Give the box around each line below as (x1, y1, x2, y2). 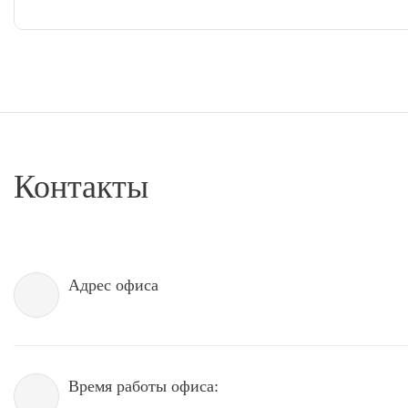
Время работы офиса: (68, 377, 219, 395)
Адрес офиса (68, 276, 158, 294)
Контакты (14, 168, 148, 205)
